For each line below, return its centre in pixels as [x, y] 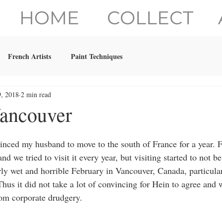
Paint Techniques [97, 56]
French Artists [29, 56]
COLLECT [150, 18]
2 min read [36, 94]
